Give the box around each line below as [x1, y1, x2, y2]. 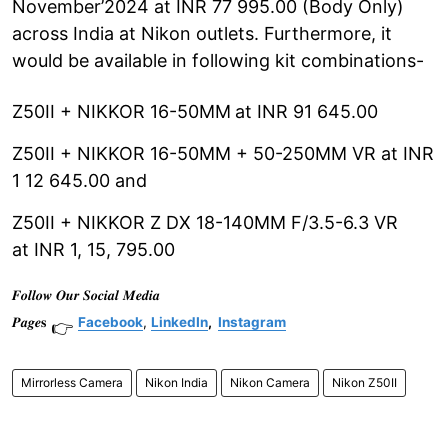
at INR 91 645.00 [235, 100, 378, 122]
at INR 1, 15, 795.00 [12, 238, 175, 260]
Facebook [78, 313, 143, 330]
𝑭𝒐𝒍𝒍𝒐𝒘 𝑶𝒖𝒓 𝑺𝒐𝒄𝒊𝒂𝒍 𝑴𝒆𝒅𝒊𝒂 [12, 286, 160, 303]
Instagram [218, 313, 286, 330]
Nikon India [145, 374, 208, 390]
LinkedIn [151, 313, 208, 330]
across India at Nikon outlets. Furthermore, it [12, 22, 392, 44]
